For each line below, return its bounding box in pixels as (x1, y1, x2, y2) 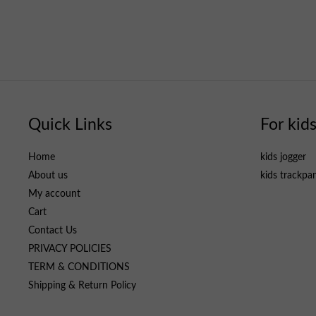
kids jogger (260, 152, 306, 162)
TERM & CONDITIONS (28, 262, 130, 272)
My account (28, 188, 80, 199)
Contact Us (28, 225, 77, 236)
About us (28, 170, 68, 181)
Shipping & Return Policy (28, 280, 136, 291)
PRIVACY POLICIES (28, 243, 111, 254)
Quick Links (28, 116, 112, 133)
